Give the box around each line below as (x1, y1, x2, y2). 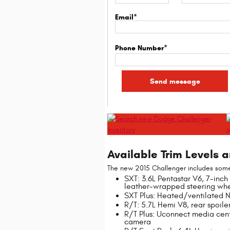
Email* (114, 13, 137, 22)
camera (124, 217, 151, 226)
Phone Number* (114, 44, 167, 52)
